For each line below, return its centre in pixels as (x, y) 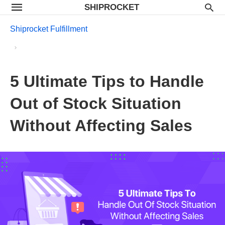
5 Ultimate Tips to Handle (107, 81)
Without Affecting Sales (101, 126)
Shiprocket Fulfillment (49, 29)
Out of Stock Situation (96, 103)
